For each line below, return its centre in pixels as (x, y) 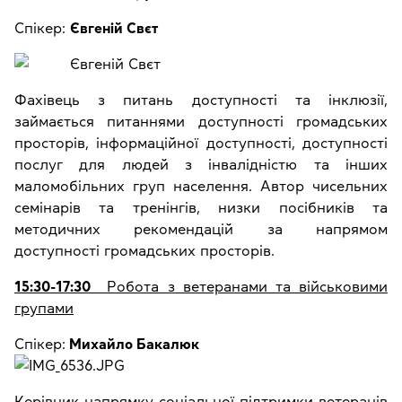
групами (44, 308)
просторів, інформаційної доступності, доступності (201, 143)
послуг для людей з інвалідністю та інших (201, 165)
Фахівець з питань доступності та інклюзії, (201, 100)
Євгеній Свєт (114, 28)
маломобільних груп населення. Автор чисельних (201, 186)
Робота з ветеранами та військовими (239, 287)
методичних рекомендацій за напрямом (201, 229)
